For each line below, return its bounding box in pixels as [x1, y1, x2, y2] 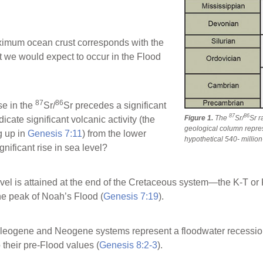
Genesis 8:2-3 [99, 240, 157, 251]
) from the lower [82, 128, 146, 139]
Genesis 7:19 [103, 191, 159, 201]
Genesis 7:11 [28, 128, 82, 139]
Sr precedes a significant [63, 100, 166, 110]
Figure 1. [184, 113, 213, 122]
